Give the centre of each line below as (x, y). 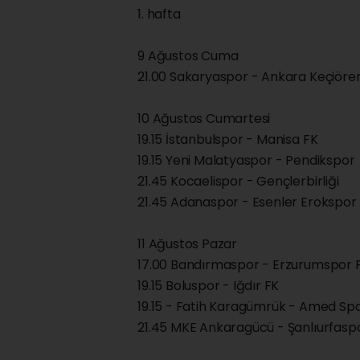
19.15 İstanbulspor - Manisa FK (228, 140)
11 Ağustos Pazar (188, 244)
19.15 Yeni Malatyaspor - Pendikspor (246, 161)
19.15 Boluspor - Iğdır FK (209, 286)
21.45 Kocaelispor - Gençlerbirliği (238, 182)
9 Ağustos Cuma (188, 56)
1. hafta (159, 14)
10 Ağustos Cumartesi (204, 119)
